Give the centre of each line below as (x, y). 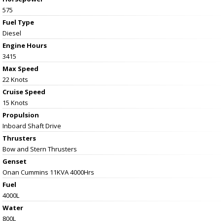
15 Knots (15, 102)
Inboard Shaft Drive (32, 126)
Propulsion (21, 115)
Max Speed (20, 68)
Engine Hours (25, 45)
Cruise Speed (24, 92)
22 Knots (15, 79)
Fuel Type (18, 22)
